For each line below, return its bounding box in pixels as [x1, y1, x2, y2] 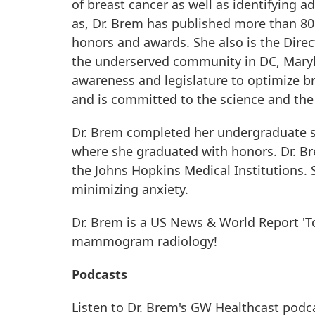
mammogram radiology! [72, 232, 217, 250]
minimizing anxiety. [72, 180, 188, 198]
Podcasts [72, 265, 127, 283]
